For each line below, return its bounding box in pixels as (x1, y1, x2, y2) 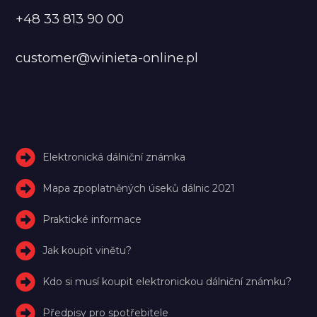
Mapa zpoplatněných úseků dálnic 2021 (42, 181, 236, 195)
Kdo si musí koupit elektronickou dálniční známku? (42, 275, 292, 288)
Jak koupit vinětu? (42, 243, 132, 257)
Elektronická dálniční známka (42, 150, 186, 163)
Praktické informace (42, 212, 142, 226)
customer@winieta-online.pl (16, 49, 199, 66)
